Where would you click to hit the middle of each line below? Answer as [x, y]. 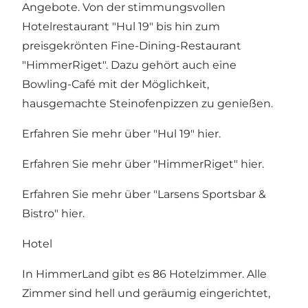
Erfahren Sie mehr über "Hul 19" [110, 133]
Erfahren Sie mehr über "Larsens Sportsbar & [144, 194]
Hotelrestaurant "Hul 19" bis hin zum [121, 26]
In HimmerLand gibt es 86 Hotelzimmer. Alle [144, 274]
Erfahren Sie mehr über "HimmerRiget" [131, 164]
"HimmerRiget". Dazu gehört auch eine [129, 65]
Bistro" [42, 213]
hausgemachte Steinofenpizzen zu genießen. [147, 103]
